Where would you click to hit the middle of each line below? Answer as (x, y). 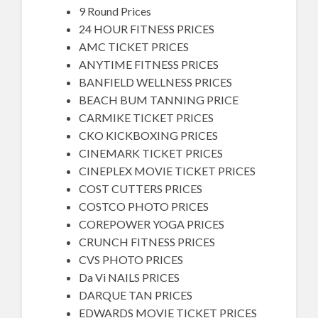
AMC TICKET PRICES (134, 47)
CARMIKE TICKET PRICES (147, 118)
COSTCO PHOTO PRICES (144, 207)
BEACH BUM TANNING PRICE (159, 100)
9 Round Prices (115, 11)
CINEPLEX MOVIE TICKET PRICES (168, 171)
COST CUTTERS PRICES (141, 189)
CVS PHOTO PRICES (131, 260)
